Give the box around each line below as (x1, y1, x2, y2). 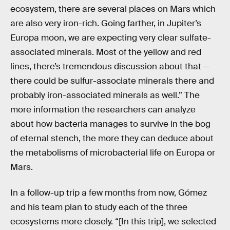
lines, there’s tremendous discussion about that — (10, 61, 209, 72)
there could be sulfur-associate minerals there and (10, 75, 214, 87)
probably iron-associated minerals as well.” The (10, 90, 200, 101)
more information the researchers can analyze (10, 104, 196, 116)
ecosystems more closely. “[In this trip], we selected (10, 216, 216, 227)
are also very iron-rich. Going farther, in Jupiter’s (10, 18, 201, 29)
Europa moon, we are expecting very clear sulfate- (10, 32, 211, 44)
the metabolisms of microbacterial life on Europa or (10, 147, 215, 159)
